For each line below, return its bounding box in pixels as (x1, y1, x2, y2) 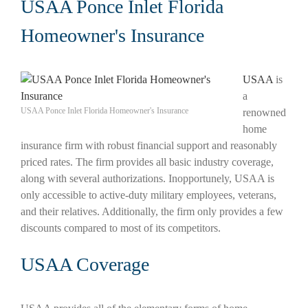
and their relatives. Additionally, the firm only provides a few (21, 205, 283, 217)
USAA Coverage (21, 253, 149, 275)
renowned (243, 106, 286, 118)
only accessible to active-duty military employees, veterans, (21, 188, 276, 201)
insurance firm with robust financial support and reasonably (21, 139, 277, 151)
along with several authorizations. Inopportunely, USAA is (21, 172, 274, 184)
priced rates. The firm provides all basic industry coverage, (21, 155, 274, 168)
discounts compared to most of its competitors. (21, 221, 221, 234)
